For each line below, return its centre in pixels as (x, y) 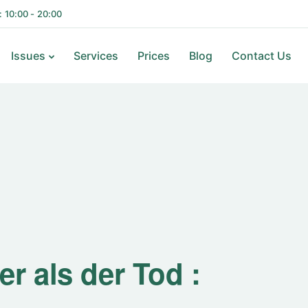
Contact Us (261, 56)
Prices (153, 56)
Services (96, 56)
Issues (28, 56)
